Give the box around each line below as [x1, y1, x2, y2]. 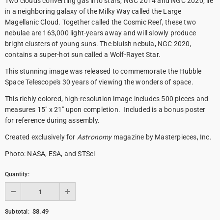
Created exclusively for [5, 133, 77, 141]
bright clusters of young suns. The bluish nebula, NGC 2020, [5, 40, 192, 48]
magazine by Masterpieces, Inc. [111, 133, 212, 141]
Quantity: [5, 171, 29, 178]
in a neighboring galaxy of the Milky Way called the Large [5, 7, 182, 16]
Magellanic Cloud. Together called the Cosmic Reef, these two [5, 18, 196, 27]
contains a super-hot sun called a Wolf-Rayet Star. [5, 51, 163, 59]
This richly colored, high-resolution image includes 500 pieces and [5, 95, 209, 103]
